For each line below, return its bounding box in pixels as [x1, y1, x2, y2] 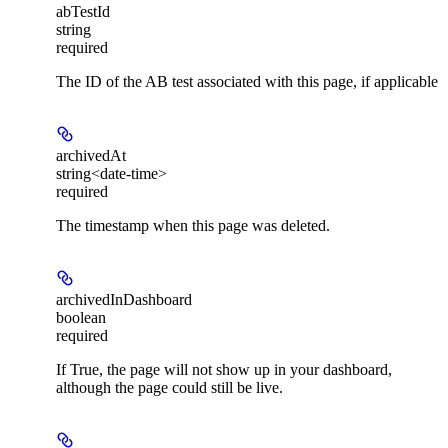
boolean [56, 309, 106, 327]
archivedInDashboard [56, 291, 192, 309]
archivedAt [56, 147, 126, 165]
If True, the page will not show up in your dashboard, [56, 361, 392, 379]
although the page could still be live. [56, 379, 283, 397]
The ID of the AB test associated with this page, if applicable [56, 73, 438, 91]
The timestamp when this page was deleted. [56, 217, 330, 235]
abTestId [56, 3, 110, 21]
